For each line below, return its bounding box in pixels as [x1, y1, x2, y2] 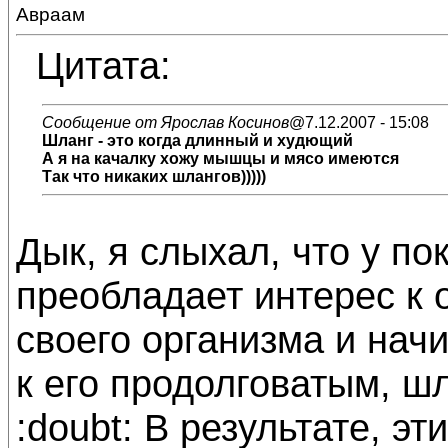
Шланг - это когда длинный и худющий [42, 132, 353, 149]
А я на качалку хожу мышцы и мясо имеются [42, 150, 399, 167]
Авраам [16, 4, 85, 25]
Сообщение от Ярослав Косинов [42, 114, 289, 131]
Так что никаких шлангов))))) [42, 168, 266, 185]
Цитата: [36, 44, 171, 87]
